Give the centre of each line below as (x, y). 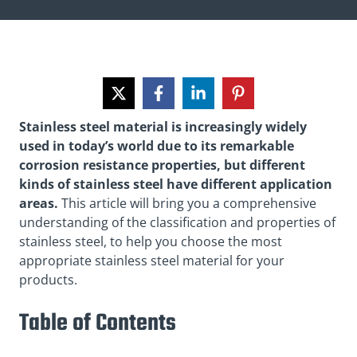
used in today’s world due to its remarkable (157, 145)
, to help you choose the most (193, 241)
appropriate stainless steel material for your (152, 260)
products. (48, 279)
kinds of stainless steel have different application (176, 184)
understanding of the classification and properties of (177, 222)
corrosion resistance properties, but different (162, 165)
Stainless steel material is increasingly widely (163, 126)
